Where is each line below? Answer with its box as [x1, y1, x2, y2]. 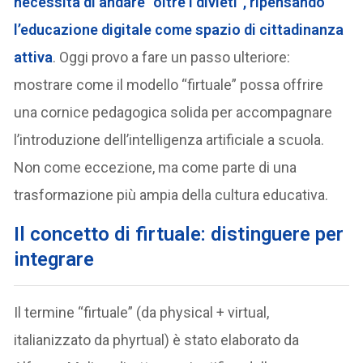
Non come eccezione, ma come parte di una [14, 158, 297, 176]
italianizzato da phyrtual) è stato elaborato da [14, 331, 300, 348]
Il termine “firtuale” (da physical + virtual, [14, 303, 270, 321]
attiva [14, 48, 53, 66]
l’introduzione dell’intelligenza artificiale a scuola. [14, 130, 325, 148]
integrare [14, 247, 95, 271]
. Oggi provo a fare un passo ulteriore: [53, 48, 291, 66]
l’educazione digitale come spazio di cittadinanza [14, 20, 344, 38]
